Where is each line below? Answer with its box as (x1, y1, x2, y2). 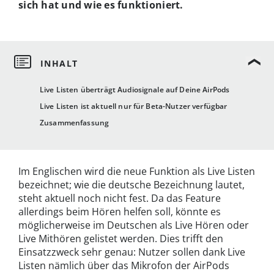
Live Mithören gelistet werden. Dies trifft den (18, 232, 223, 246)
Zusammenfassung (40, 117, 109, 128)
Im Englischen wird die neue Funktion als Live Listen (18, 165, 255, 179)
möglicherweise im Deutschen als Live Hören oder (18, 218, 249, 232)
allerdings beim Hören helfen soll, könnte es (18, 205, 221, 219)
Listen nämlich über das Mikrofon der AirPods (18, 259, 229, 273)
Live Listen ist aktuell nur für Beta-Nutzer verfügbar (40, 101, 228, 112)
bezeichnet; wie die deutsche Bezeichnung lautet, (18, 178, 245, 192)
